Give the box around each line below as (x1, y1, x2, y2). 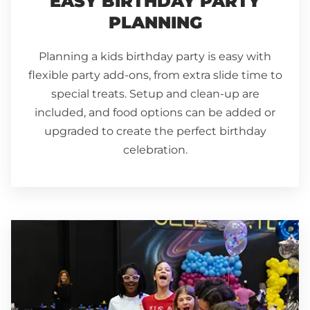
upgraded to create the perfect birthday (44, 124, 266, 138)
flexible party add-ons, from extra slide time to (28, 68, 282, 82)
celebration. (122, 143, 188, 156)
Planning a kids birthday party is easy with (39, 49, 271, 63)
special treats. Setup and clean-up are (51, 86, 259, 100)
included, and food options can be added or (35, 105, 275, 119)
